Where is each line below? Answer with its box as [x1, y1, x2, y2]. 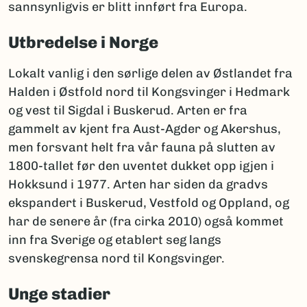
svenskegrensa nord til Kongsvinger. [8, 251, 225, 267]
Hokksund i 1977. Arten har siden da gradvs [8, 177, 268, 193]
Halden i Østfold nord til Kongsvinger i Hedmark [8, 84, 290, 100]
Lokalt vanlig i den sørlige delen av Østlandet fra [8, 66, 293, 82]
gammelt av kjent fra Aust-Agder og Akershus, [8, 121, 281, 137]
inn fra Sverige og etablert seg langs [8, 232, 221, 248]
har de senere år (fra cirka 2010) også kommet [8, 214, 284, 230]
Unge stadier [8, 284, 110, 304]
